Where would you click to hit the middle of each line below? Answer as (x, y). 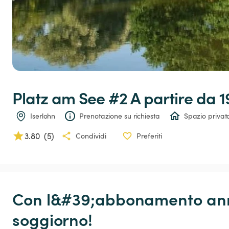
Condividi (91, 136)
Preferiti (149, 136)
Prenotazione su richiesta (120, 116)
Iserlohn (43, 116)
